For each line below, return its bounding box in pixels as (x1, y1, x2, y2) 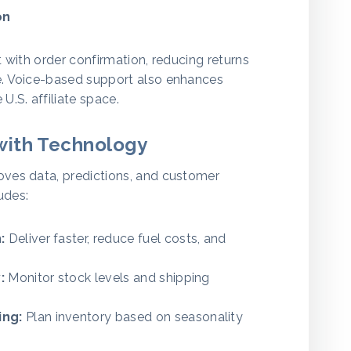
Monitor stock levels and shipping (4, 270, 210, 285)
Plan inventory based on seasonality (22, 309, 244, 324)
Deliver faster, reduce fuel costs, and (5, 231, 226, 246)
